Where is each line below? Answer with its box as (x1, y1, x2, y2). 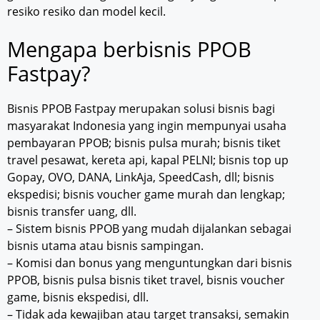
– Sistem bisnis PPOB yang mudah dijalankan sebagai (7, 220, 291, 236)
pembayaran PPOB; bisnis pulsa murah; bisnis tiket (7, 134, 281, 151)
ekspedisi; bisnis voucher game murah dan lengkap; (7, 186, 285, 202)
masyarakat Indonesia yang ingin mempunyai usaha (7, 117, 286, 134)
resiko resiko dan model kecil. (7, 3, 166, 19)
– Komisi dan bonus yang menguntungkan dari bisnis (7, 254, 292, 271)
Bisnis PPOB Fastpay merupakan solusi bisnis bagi (7, 100, 275, 116)
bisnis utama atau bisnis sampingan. (7, 237, 204, 254)
